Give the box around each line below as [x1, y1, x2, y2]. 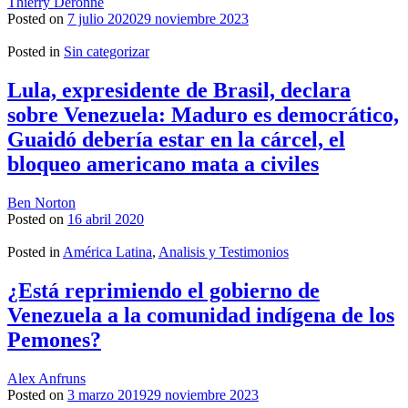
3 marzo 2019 [67, 386, 147, 403]
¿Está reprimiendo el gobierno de [7, 278, 320, 302]
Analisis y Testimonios [158, 243, 289, 260]
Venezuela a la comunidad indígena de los [7, 302, 394, 327]
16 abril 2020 [67, 210, 144, 227]
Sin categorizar [64, 43, 149, 59]
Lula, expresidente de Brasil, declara [7, 77, 351, 102]
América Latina [63, 243, 152, 260]
